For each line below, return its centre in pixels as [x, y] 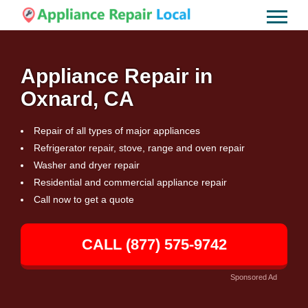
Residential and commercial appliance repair [130, 182]
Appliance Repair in [117, 76]
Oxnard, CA [77, 98]
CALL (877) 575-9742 [154, 244]
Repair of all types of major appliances [117, 130]
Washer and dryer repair [87, 165]
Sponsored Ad [254, 277]
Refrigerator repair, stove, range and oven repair [139, 147]
